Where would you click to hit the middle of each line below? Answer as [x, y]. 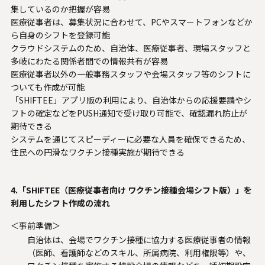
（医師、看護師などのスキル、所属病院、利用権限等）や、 [139, 253]
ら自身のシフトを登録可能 [60, 35]
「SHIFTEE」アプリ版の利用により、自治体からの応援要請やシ [131, 100]
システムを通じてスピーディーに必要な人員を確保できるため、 [130, 139]
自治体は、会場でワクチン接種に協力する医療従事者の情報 [139, 240]
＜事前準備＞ [35, 226]
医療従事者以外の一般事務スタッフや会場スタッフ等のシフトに [130, 74]
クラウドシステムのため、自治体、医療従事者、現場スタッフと [130, 48]
